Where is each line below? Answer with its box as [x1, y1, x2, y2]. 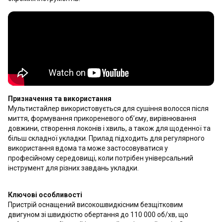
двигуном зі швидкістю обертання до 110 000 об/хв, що [8, 211, 188, 219]
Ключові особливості [8, 191, 82, 199]
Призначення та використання [8, 95, 111, 103]
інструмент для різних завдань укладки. [8, 164, 139, 172]
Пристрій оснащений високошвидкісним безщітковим [8, 201, 183, 209]
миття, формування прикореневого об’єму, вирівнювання [8, 114, 196, 122]
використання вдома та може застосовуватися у [8, 144, 168, 152]
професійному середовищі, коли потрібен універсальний [8, 154, 193, 162]
